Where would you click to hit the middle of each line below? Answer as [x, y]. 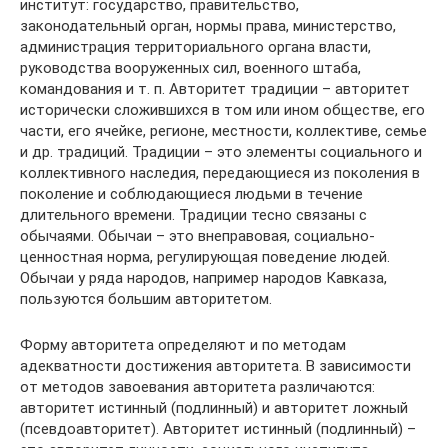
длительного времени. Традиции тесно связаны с [193, 214]
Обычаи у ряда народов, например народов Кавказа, [203, 277]
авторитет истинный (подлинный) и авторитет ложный [214, 407]
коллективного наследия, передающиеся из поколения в [220, 172]
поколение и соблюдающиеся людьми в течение [191, 193]
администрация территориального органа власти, [195, 46]
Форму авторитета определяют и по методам [183, 344]
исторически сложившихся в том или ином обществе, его [222, 109]
